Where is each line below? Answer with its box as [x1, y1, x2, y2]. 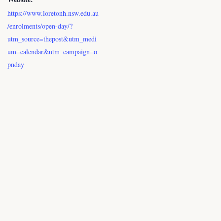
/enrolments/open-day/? [7, 21, 73, 31]
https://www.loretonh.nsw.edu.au [7, 8, 99, 18]
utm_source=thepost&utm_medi [7, 34, 97, 43]
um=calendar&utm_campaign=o [7, 46, 97, 56]
